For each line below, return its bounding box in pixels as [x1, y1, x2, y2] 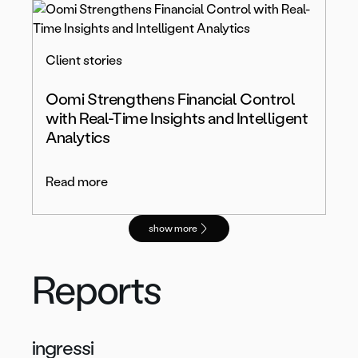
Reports [32, 267, 161, 314]
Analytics [46, 128, 110, 148]
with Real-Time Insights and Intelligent [46, 109, 308, 129]
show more [148, 223, 197, 235]
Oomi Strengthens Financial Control [46, 89, 296, 109]
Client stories [46, 53, 122, 69]
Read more [46, 174, 108, 190]
